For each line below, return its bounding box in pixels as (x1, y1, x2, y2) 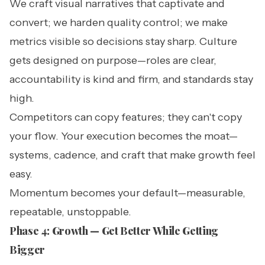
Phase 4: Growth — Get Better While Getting (9, 223, 218, 238)
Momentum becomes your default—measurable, (9, 186, 245, 199)
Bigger (9, 242, 45, 257)
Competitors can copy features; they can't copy (9, 110, 242, 124)
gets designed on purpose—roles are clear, (9, 53, 216, 67)
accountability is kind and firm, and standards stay (9, 72, 253, 86)
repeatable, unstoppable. (9, 205, 131, 218)
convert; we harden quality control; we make (9, 15, 228, 29)
